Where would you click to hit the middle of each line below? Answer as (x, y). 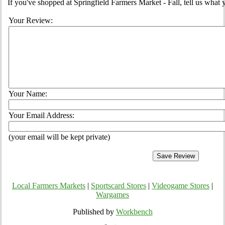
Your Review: (31, 21)
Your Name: (28, 94)
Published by (94, 212)
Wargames (113, 195)
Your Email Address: (41, 116)
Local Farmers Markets (49, 186)
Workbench (134, 212)
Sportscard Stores (119, 186)
